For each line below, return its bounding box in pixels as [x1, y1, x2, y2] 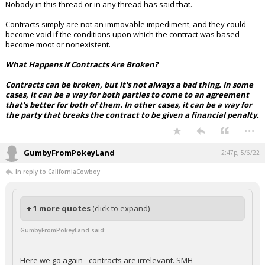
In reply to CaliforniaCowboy [15, 167, 100, 176]
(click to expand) [92, 203, 150, 214]
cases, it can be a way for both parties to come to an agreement [5, 89, 249, 101]
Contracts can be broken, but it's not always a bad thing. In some [5, 79, 253, 91]
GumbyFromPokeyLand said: [20, 226, 106, 235]
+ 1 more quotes [27, 203, 92, 214]
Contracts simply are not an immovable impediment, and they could [5, 19, 246, 30]
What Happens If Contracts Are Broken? [5, 59, 158, 70]
